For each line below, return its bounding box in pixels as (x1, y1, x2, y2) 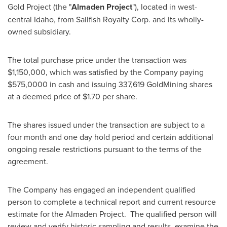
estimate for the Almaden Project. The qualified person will (8, 208, 217, 219)
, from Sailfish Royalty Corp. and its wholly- (54, 14, 204, 25)
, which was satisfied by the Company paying (46, 66, 204, 78)
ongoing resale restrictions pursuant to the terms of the (8, 143, 202, 155)
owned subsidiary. (8, 26, 71, 37)
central (8, 14, 34, 25)
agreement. (8, 156, 50, 167)
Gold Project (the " (8, 1, 71, 12)
